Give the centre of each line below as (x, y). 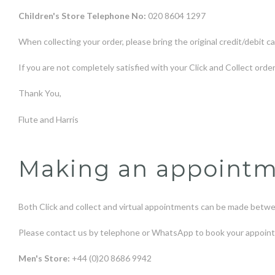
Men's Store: (44, 258)
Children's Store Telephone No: (83, 15)
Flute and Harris (49, 119)
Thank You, (40, 93)
